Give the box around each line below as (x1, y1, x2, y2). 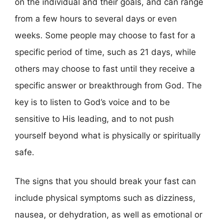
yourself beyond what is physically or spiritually (15, 130, 200, 140)
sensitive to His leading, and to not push (15, 113, 174, 124)
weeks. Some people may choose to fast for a (15, 30, 195, 40)
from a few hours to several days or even (15, 13, 177, 24)
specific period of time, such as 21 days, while (15, 47, 196, 57)
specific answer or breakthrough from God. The (15, 80, 202, 90)
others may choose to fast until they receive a (15, 63, 195, 74)
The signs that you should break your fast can (15, 176, 196, 186)
